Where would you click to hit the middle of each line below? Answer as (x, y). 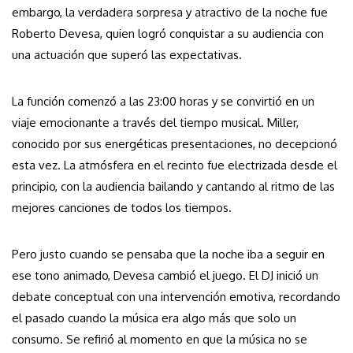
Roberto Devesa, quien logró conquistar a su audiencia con (168, 34)
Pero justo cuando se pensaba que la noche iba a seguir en (168, 255)
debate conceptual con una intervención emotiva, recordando (176, 297)
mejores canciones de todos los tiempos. (122, 208)
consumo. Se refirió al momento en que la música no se (160, 340)
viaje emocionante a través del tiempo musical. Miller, (155, 123)
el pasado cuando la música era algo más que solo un (154, 318)
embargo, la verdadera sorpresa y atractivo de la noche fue (170, 13)
